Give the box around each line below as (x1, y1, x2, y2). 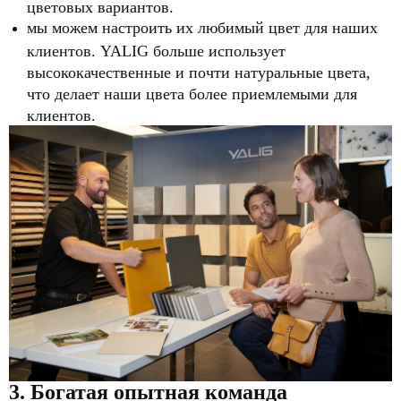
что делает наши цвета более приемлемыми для (27, 85, 357, 102)
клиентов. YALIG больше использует (27, 42, 286, 59)
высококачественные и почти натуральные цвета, (27, 64, 371, 81)
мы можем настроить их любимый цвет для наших (27, 19, 378, 38)
